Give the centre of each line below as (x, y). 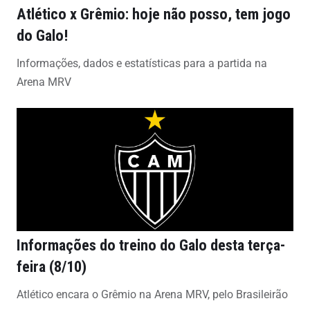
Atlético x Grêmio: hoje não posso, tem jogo (154, 13)
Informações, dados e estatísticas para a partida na (142, 63)
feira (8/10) (52, 266)
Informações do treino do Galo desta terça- (151, 245)
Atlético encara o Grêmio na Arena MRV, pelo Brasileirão (152, 294)
